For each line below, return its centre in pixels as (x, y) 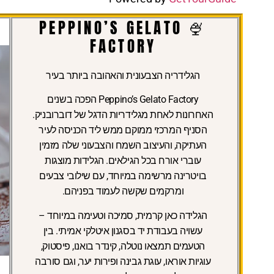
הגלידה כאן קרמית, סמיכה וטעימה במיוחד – (123, 215)
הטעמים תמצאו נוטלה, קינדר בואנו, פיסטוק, (123, 246)
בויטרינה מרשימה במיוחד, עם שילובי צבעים (123, 176)
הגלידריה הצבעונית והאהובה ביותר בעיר (123, 76)
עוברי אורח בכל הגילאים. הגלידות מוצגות (123, 161)
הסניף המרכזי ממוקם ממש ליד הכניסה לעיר (123, 130)
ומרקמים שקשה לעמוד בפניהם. (123, 191)
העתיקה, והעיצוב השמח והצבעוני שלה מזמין (123, 146)
